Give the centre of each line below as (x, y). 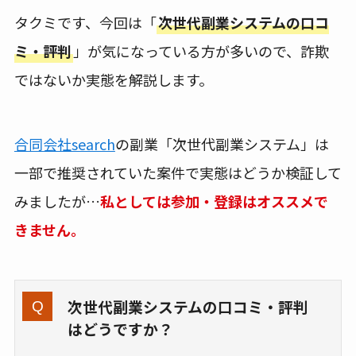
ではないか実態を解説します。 (113, 79)
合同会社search (64, 143)
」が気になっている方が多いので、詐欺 (201, 50)
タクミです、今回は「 (85, 22)
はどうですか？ (120, 328)
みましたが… (57, 201)
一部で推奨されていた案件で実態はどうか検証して (178, 172)
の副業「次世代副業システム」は (222, 143)
